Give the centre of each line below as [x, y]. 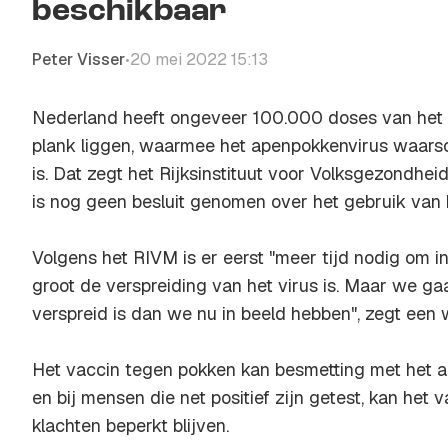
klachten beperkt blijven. [130, 425]
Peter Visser [78, 59]
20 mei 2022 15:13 [199, 59]
